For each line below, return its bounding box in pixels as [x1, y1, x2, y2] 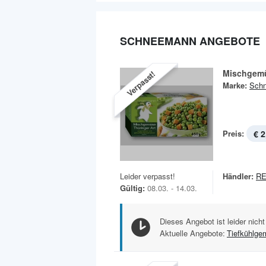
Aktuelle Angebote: [160, 227, 225, 239]
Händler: [223, 170, 254, 182]
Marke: [223, 79, 247, 91]
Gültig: [120, 182, 145, 194]
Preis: [223, 127, 244, 139]
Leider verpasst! [120, 170, 175, 182]
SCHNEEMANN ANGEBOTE [120, 33, 260, 49]
